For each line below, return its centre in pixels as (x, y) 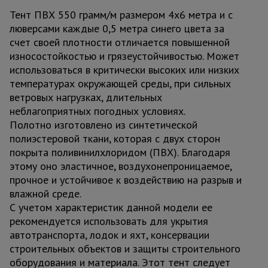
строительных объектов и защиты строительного (125, 249)
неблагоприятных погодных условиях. (98, 111)
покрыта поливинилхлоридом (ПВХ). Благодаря (120, 152)
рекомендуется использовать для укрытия (109, 221)
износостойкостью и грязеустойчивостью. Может (124, 56)
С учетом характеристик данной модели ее (111, 207)
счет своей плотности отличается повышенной (120, 42)
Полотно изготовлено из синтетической (103, 125)
